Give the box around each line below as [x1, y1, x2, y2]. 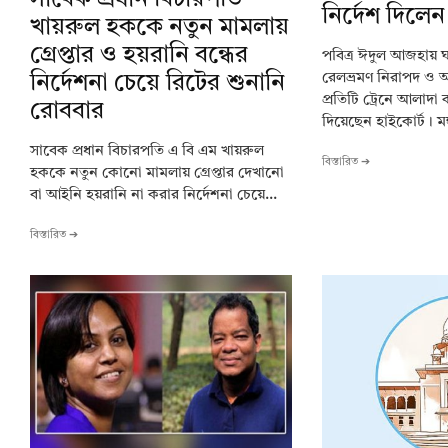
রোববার [30, 99, 104, 124]
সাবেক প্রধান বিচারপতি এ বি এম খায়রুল [30, 143, 264, 159]
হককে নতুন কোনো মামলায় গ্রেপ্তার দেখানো [30, 165, 284, 181]
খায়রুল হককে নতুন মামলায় [30, 15, 289, 40]
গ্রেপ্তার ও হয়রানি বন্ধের [30, 43, 248, 68]
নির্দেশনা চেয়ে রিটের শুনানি [30, 71, 285, 96]
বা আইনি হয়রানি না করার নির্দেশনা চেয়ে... [30, 187, 277, 203]
